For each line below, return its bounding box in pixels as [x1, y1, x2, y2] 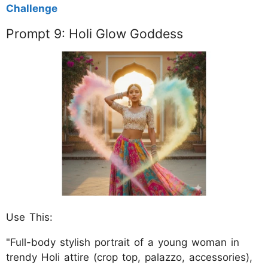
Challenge [6, 2, 57, 14]
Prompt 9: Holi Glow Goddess [6, 26, 183, 41]
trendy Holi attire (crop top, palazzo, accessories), [6, 251, 252, 264]
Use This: [6, 211, 53, 224]
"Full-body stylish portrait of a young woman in [6, 236, 239, 249]
